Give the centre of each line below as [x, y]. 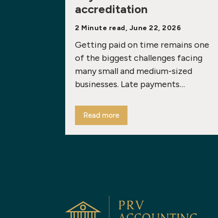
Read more [101, 115]
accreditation [111, 9]
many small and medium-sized [134, 71]
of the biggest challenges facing [139, 58]
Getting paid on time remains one [142, 45]
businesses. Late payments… [130, 84]
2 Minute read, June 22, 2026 [128, 28]
